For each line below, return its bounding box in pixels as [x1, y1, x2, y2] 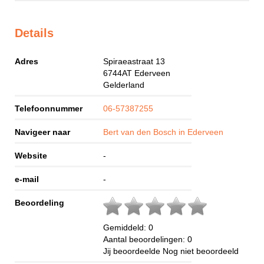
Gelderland [103, 80, 144, 90]
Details [15, 27, 54, 40]
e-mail [15, 174, 39, 184]
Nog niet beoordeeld [163, 246, 239, 256]
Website [15, 150, 47, 160]
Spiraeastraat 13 [103, 56, 165, 66]
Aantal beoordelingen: [103, 234, 187, 244]
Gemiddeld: [103, 222, 148, 232]
